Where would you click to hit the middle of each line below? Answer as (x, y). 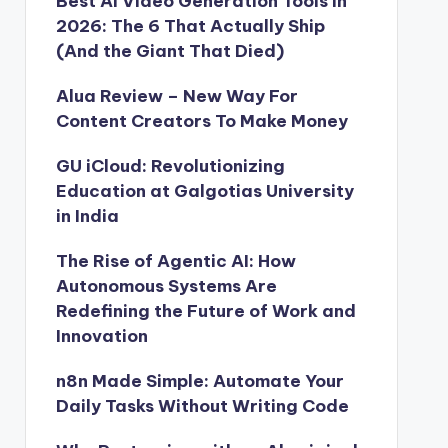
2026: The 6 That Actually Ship (190, 26)
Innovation (101, 336)
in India (87, 216)
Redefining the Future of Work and (205, 311)
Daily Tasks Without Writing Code (202, 406)
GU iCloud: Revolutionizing (170, 166)
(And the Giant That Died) (169, 51)
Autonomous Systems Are (166, 286)
